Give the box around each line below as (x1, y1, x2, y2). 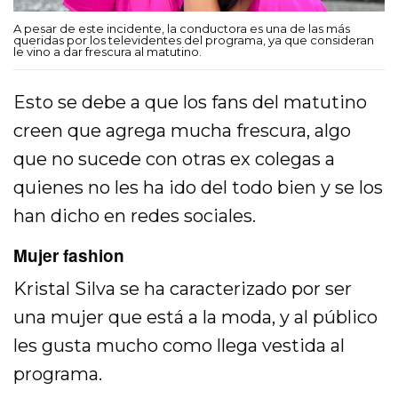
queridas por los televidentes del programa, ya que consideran (13, 33, 374, 48)
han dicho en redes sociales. (13, 205, 257, 227)
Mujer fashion (13, 243, 124, 268)
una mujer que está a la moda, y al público (13, 306, 378, 329)
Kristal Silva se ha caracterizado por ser (13, 278, 353, 300)
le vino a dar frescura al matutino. (13, 44, 202, 60)
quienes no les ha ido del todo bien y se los (13, 177, 384, 199)
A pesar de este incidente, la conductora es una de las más (13, 21, 350, 36)
